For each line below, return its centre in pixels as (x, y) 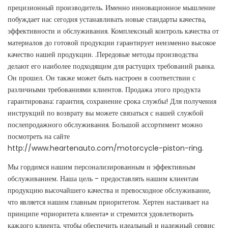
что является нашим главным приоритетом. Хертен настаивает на (108, 202)
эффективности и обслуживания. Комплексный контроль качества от (113, 31)
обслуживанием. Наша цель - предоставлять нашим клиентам (103, 179)
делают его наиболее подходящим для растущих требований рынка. (111, 66)
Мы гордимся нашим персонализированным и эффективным (102, 167)
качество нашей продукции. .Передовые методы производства (103, 55)
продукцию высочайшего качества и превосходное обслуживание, (109, 191)
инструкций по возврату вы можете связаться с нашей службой (106, 113)
